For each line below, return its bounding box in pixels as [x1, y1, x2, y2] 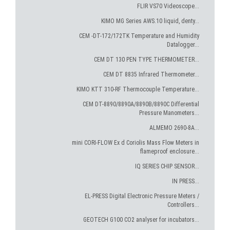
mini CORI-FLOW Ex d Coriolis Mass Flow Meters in [72, 139, 199, 146]
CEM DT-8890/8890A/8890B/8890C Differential [83, 101, 199, 108]
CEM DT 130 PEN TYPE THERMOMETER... [94, 56, 199, 63]
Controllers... [167, 201, 199, 208]
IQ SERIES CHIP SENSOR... [135, 163, 199, 170]
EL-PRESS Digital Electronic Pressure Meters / [85, 193, 199, 200]
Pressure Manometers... [139, 109, 199, 117]
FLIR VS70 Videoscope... [137, 3, 199, 10]
